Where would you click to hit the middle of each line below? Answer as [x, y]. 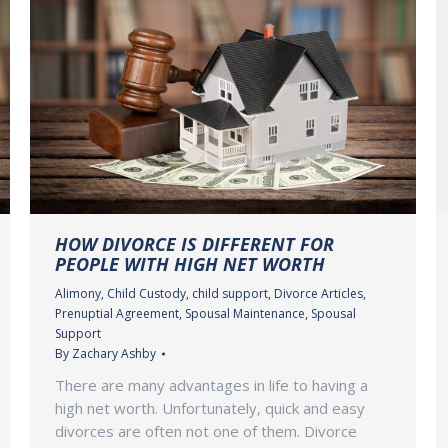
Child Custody [146, 294]
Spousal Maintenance [245, 314]
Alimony [78, 294]
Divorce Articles [318, 294]
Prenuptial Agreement [117, 314]
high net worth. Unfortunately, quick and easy [210, 408]
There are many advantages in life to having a [211, 385]
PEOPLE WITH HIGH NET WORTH [190, 264]
